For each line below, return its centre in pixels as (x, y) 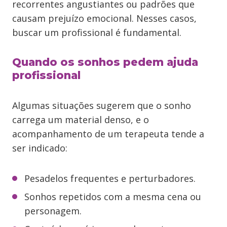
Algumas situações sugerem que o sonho (102, 105)
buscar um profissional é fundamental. (97, 32)
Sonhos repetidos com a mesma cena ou (113, 197)
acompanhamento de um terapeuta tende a (108, 134)
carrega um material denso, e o (81, 120)
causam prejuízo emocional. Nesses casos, (104, 18)
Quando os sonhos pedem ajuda (105, 62)
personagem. (53, 211)
